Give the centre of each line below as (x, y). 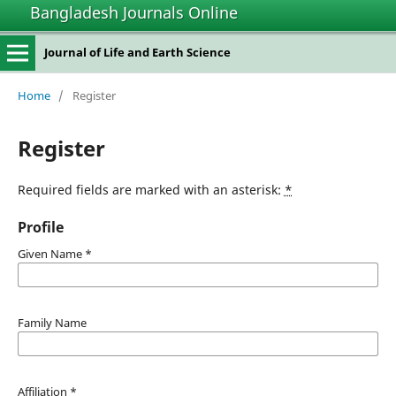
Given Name (51, 253)
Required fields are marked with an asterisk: (151, 189)
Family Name (52, 322)
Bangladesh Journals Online (134, 12)
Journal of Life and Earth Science (137, 52)
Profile (40, 227)
